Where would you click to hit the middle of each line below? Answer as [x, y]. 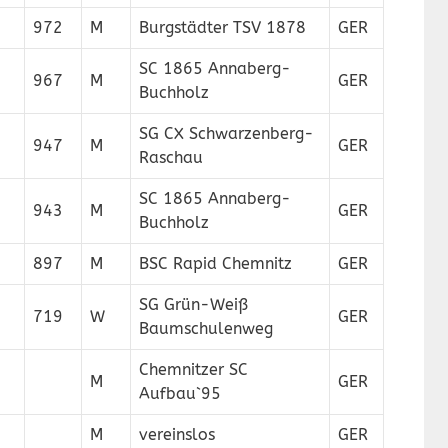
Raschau [171, 157]
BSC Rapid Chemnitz [215, 263]
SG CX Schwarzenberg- [226, 133]
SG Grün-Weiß [193, 304]
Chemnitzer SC [193, 369]
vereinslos [177, 434]
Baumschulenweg [206, 328]
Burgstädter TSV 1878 [222, 27]
